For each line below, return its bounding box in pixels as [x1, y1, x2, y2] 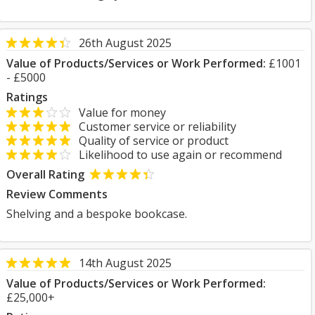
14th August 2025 [79, 255, 172, 271]
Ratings [6, 89, 48, 105]
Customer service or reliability [70, 119, 236, 134]
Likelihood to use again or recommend [70, 147, 282, 162]
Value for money [70, 105, 166, 120]
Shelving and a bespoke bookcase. [6, 206, 187, 221]
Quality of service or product [70, 133, 229, 148]
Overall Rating [6, 167, 84, 182]
